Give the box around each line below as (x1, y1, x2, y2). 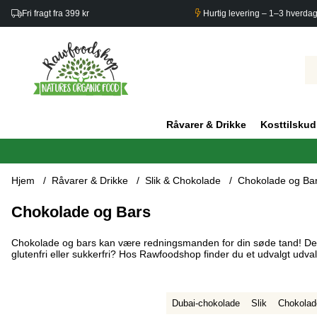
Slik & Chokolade (145, 175, 221, 187)
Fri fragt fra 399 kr (22, 8, 89, 18)
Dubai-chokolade (171, 298, 240, 309)
